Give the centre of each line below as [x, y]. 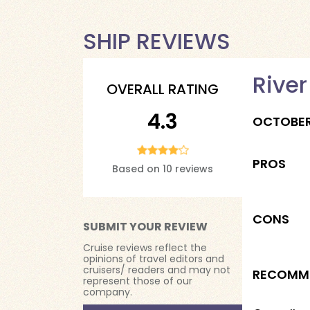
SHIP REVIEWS [157, 41]
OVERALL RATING [163, 89]
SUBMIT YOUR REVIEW [145, 227]
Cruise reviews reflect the [145, 248]
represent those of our [138, 281]
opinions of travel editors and [154, 259]
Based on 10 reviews [163, 169]
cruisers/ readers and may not [157, 270]
